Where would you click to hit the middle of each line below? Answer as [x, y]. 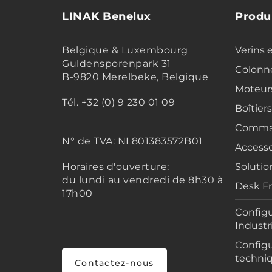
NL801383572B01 [160, 141]
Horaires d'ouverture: [116, 167]
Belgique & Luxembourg [125, 50]
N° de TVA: [90, 141]
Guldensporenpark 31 [117, 64]
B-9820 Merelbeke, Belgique [135, 77]
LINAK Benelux [107, 17]
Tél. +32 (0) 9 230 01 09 [118, 103]
